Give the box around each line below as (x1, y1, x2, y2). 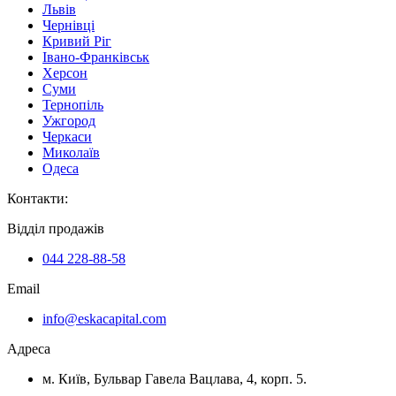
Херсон (42, 65, 88, 80)
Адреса (7, 340, 50, 356)
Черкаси (42, 128, 92, 144)
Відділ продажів (7, 220, 104, 236)
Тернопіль (42, 96, 103, 112)
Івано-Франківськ (42, 49, 149, 65)
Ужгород (42, 112, 95, 128)
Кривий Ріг (42, 33, 111, 49)
